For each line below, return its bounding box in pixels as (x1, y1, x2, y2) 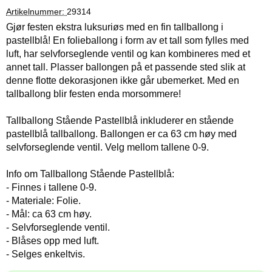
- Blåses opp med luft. (6, 236, 99, 246)
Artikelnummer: (6, 7, 67, 16)
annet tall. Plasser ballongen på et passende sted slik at (6, 62, 245, 72)
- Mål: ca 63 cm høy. (6, 209, 92, 219)
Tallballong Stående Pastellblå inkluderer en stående (6, 115, 234, 126)
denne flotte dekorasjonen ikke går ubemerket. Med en (6, 75, 239, 86)
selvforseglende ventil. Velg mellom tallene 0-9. (6, 142, 209, 152)
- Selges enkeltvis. (6, 249, 85, 259)
